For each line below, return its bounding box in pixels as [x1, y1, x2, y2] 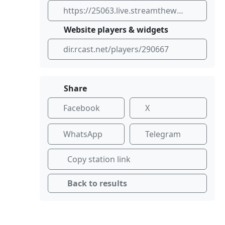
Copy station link [67, 153, 131, 165]
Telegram [145, 128, 181, 140]
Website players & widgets [61, 24, 168, 35]
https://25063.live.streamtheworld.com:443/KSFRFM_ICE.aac [176, 5, 183, 16]
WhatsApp [63, 128, 102, 140]
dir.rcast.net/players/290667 [63, 43, 169, 55]
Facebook [63, 102, 100, 114]
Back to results [67, 177, 127, 189]
